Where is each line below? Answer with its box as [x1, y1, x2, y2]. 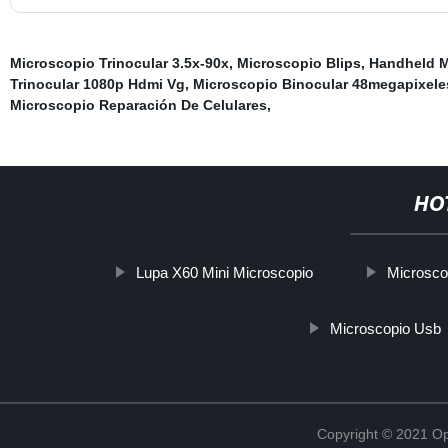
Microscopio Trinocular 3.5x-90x [9, 54, 229, 71]
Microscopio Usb [329, 319, 441, 337]
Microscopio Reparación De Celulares [9, 96, 267, 113]
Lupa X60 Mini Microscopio [135, 263, 313, 281]
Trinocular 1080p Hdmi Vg [9, 75, 185, 92]
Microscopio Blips [236, 54, 361, 71]
